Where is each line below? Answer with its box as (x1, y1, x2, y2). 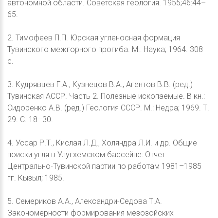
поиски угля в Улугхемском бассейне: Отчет (7, 149, 165, 159)
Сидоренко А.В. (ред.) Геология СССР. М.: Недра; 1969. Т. (7, 103, 209, 112)
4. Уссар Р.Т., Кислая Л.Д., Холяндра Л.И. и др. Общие (7, 138, 197, 147)
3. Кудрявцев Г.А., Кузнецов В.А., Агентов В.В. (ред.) (7, 79, 193, 89)
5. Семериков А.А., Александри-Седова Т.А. (7, 196, 162, 206)
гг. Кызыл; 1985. (7, 173, 64, 182)
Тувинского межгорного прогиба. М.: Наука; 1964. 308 (7, 44, 203, 54)
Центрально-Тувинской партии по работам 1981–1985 (7, 161, 201, 171)
